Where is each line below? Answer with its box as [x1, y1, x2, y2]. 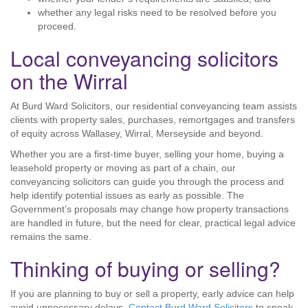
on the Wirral [10, 66, 128, 96]
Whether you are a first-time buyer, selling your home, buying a [10, 148, 284, 159]
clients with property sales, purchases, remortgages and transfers [10, 114, 295, 125]
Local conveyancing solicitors [10, 43, 278, 73]
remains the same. [10, 231, 91, 242]
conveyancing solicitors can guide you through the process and [10, 176, 284, 187]
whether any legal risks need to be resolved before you [38, 7, 276, 18]
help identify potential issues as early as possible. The [10, 190, 244, 201]
